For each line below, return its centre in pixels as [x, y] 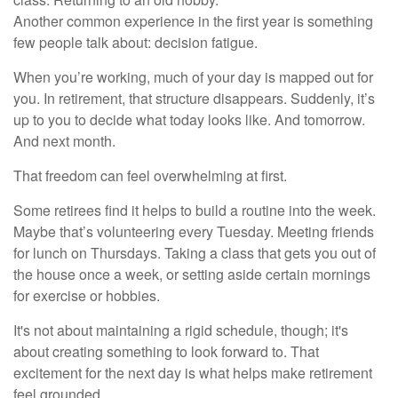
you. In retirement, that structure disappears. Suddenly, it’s [194, 98]
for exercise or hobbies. [87, 295]
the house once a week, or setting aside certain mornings [192, 274]
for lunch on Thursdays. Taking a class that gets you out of [195, 252]
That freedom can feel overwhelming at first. [150, 175]
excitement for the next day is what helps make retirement [193, 372]
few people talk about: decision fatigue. [135, 42]
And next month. [64, 140]
